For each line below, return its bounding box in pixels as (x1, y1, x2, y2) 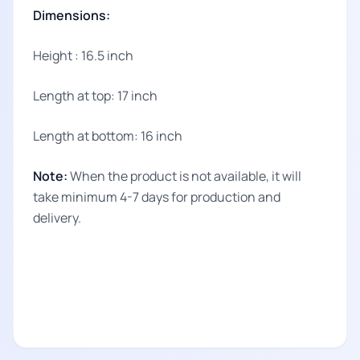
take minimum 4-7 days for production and (33, 187, 280, 206)
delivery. (33, 208, 81, 227)
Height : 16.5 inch (33, 46, 133, 64)
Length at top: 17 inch (33, 86, 157, 104)
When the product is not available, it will (70, 166, 301, 185)
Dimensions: (33, 6, 110, 24)
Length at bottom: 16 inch (33, 126, 182, 145)
